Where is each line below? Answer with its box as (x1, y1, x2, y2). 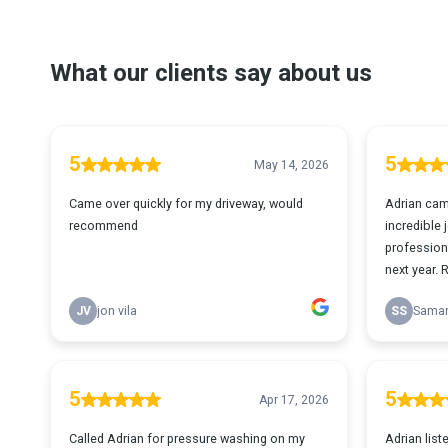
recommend (69, 218, 138, 233)
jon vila (97, 304, 137, 318)
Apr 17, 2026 (258, 392, 329, 407)
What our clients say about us (50, 58, 372, 87)
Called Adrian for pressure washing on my (69, 431, 305, 446)
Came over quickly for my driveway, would (69, 196, 303, 211)
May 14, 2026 (253, 157, 329, 172)
